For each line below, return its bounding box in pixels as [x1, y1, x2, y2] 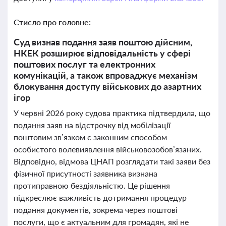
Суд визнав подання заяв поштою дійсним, [14, 36, 192, 47]
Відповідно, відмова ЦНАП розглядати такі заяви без [14, 156, 210, 166]
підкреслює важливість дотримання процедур [14, 193, 187, 202]
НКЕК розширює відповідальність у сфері [14, 47, 191, 59]
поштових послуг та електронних [14, 59, 155, 70]
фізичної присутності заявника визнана [14, 168, 157, 178]
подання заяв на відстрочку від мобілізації [14, 120, 171, 130]
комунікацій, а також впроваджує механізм [14, 70, 198, 81]
